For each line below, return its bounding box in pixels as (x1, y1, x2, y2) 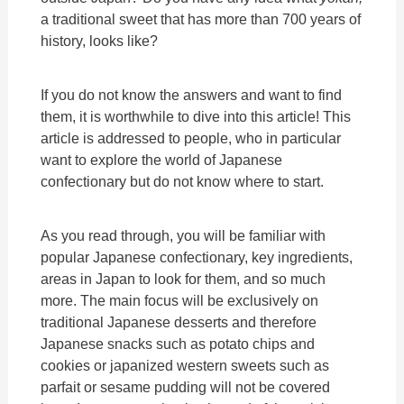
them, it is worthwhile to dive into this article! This (41, 108, 352, 125)
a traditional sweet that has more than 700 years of (41, 10, 362, 27)
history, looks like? (41, 32, 159, 49)
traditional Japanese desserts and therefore (41, 314, 317, 331)
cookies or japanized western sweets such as (41, 357, 330, 374)
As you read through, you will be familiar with (41, 227, 326, 244)
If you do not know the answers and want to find (41, 87, 343, 104)
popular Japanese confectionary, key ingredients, (41, 249, 353, 266)
